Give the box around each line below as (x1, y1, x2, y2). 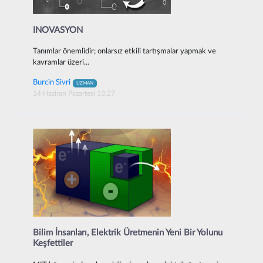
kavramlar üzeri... (33, 59, 89, 67)
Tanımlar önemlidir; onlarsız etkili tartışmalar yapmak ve (33, 48, 216, 56)
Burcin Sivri (33, 78, 70, 87)
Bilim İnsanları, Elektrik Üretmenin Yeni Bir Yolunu (33, 228, 222, 238)
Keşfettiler (33, 239, 73, 248)
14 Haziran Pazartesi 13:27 (33, 90, 115, 97)
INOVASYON (33, 25, 83, 35)
